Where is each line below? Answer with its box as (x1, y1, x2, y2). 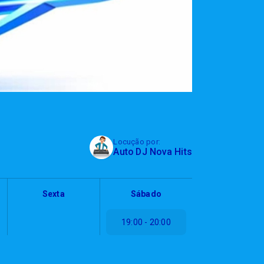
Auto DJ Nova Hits (113, 146, 192, 158)
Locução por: (113, 137, 160, 147)
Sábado (130, 189, 162, 199)
